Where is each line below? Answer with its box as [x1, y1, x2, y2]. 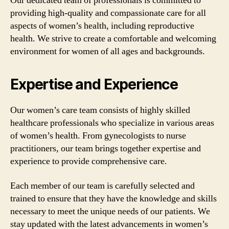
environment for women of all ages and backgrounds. [10, 45, 205, 57]
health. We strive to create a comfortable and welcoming [10, 33, 216, 44]
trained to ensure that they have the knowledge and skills [10, 192, 217, 204]
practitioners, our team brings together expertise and [10, 143, 201, 154]
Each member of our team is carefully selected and [10, 179, 195, 192]
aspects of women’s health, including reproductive [10, 20, 194, 32]
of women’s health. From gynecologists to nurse [10, 130, 186, 142]
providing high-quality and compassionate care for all [10, 7, 206, 19]
